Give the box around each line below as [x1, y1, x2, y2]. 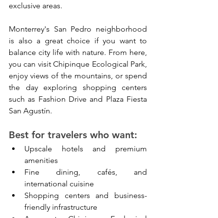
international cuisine [24, 179, 94, 189]
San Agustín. [9, 106, 52, 116]
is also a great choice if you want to [9, 36, 147, 46]
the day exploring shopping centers [9, 83, 147, 92]
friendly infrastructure [24, 202, 97, 212]
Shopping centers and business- [24, 191, 147, 200]
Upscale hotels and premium [24, 144, 147, 154]
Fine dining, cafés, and [24, 167, 147, 177]
